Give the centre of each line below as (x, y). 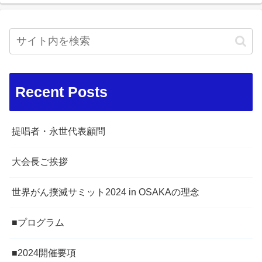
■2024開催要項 (44, 253)
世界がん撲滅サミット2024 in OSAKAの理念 (106, 192)
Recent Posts (61, 92)
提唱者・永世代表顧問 (58, 132)
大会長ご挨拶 (40, 162)
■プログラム (38, 223)
